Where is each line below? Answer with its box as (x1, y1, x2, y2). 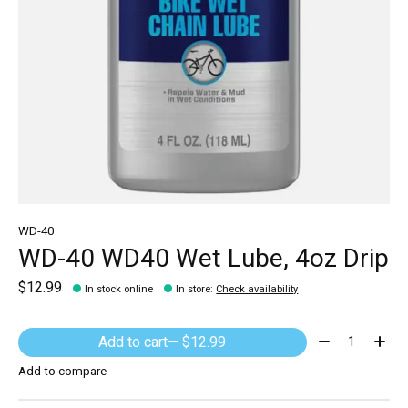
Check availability (216, 280, 299, 297)
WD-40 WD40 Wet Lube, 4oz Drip (18, 240, 389, 279)
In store (176, 280, 211, 297)
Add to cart (98, 331, 168, 353)
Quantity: (313, 327, 368, 350)
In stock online (85, 280, 154, 297)
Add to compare (18, 362, 107, 382)
